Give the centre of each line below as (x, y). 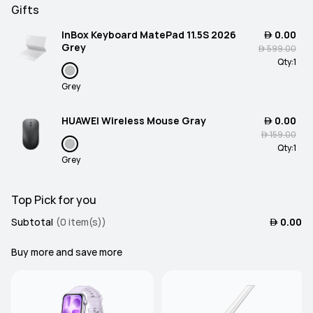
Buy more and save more (67, 252)
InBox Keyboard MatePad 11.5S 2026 (149, 35)
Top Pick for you (54, 200)
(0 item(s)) (81, 222)
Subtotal (32, 222)
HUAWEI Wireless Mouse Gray (134, 121)
